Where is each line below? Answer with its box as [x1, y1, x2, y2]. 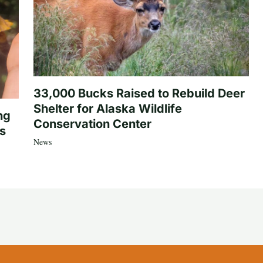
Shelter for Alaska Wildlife [33, 102, 182, 116]
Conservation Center [33, 117, 151, 131]
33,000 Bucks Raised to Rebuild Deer [33, 86, 245, 101]
